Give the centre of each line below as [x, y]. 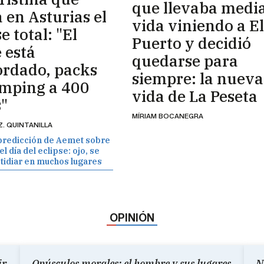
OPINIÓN [132, 218]
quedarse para [185, 60]
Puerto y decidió [192, 43]
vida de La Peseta [195, 96]
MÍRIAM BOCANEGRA [168, 115]
